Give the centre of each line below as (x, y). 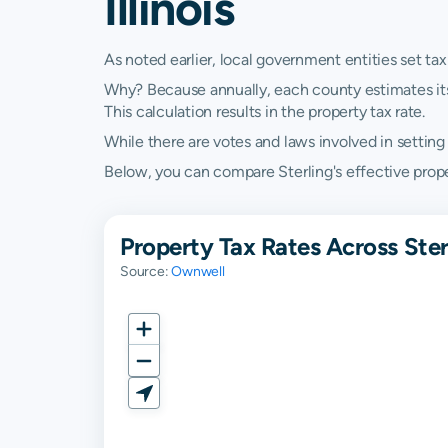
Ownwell (198, 271)
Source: (146, 271)
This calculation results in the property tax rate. (264, 111)
